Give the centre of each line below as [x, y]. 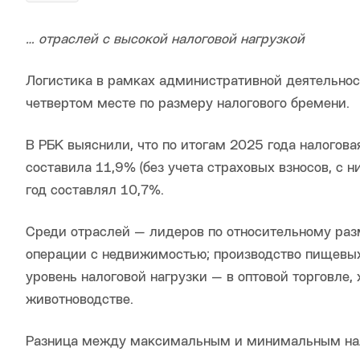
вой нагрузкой [259, 40]
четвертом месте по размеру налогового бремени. [188, 104]
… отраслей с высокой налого [120, 40]
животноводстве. [80, 301]
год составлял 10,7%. [95, 191]
